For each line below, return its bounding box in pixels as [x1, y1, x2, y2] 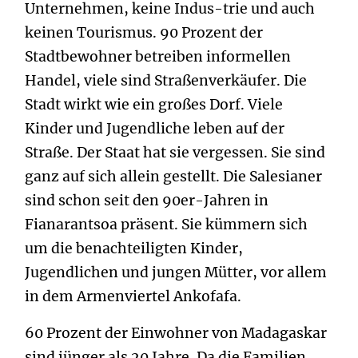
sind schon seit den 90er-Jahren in [25, 192, 268, 209]
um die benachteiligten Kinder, [25, 240, 243, 257]
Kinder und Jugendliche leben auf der [25, 120, 284, 137]
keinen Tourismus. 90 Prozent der [25, 24, 263, 42]
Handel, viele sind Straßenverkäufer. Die [25, 72, 307, 89]
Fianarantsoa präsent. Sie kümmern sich [25, 216, 308, 233]
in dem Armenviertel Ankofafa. [25, 288, 241, 305]
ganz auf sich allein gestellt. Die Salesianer [25, 168, 322, 185]
